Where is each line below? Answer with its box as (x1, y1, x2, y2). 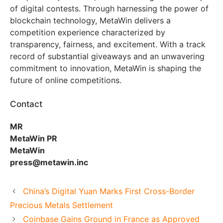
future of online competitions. (10, 75, 121, 85)
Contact (10, 99, 42, 109)
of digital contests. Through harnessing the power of (10, 3, 209, 13)
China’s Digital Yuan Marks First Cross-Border (22, 186, 195, 196)
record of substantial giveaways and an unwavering (10, 51, 205, 61)
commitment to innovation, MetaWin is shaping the (10, 63, 201, 73)
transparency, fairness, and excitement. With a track (10, 39, 206, 49)
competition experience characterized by (10, 27, 165, 37)
